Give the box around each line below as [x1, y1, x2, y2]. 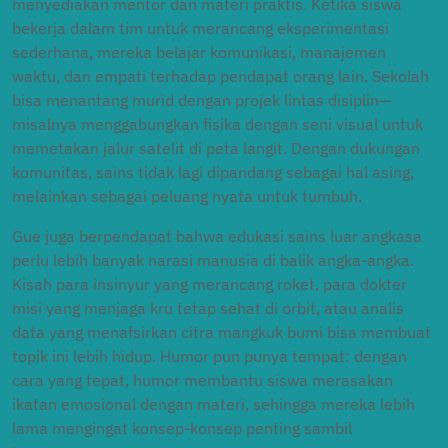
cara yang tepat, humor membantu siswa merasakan [12, 370, 393, 390]
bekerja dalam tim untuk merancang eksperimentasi [12, 18, 389, 38]
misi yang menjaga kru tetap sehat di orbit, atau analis [12, 298, 404, 318]
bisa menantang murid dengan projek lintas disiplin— [12, 90, 391, 110]
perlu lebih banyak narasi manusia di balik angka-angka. [12, 250, 414, 270]
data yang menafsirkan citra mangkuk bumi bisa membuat [12, 322, 431, 342]
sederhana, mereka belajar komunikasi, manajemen [12, 42, 386, 62]
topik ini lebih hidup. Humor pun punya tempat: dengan [12, 346, 407, 366]
